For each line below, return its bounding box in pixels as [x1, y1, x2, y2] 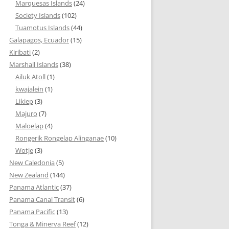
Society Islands [15, 11, 60, 20]
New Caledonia [9, 158, 55, 167]
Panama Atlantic [9, 182, 59, 192]
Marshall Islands [9, 60, 58, 69]
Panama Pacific [9, 207, 55, 216]
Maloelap [15, 121, 43, 130]
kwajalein [15, 84, 43, 94]
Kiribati [9, 48, 31, 57]
